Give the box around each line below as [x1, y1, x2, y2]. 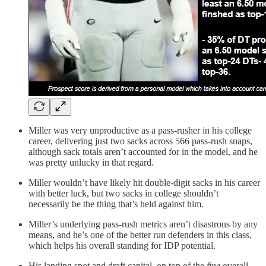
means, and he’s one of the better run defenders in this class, [28, 230, 252, 240]
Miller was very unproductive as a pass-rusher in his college [28, 125, 252, 136]
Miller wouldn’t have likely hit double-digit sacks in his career [28, 178, 260, 188]
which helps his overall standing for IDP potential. [28, 240, 216, 251]
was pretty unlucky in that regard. [28, 157, 154, 168]
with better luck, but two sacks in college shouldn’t [28, 188, 218, 199]
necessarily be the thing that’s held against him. [28, 199, 204, 210]
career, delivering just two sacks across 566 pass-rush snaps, [28, 136, 252, 147]
